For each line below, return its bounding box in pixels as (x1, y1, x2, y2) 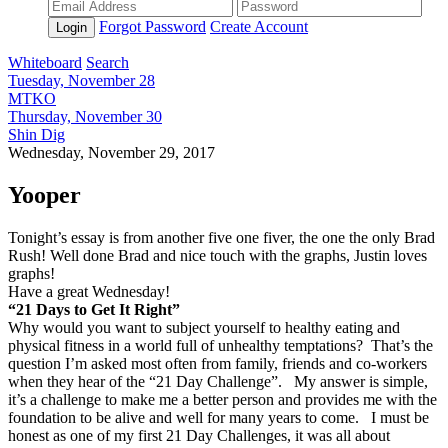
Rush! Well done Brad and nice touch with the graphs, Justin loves (8, 246, 427, 264)
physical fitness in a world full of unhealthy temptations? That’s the (8, 336, 433, 354)
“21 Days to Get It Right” (8, 300, 180, 318)
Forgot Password (99, 18, 206, 35)
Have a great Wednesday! (8, 282, 170, 300)
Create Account (210, 18, 308, 35)
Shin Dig (8, 126, 65, 143)
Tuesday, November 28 (8, 72, 155, 89)
